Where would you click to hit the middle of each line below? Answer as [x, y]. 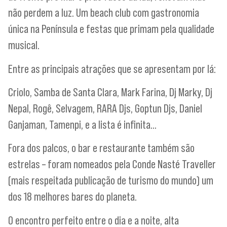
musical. [24, 45]
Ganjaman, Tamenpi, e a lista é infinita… [82, 125]
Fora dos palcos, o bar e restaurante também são [101, 148]
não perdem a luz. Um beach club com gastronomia [104, 13]
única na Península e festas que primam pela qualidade [111, 29]
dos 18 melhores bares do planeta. [72, 197]
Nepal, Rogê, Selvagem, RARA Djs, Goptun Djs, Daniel [105, 108]
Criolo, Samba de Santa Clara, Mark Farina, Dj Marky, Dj [110, 92]
